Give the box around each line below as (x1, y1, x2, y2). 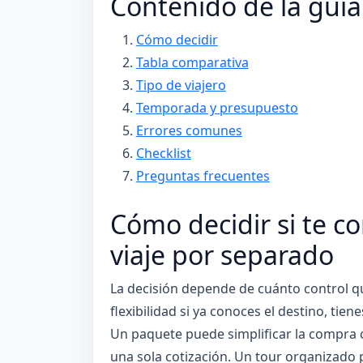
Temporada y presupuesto (135, 99, 298, 117)
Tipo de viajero (135, 76, 226, 95)
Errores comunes (135, 122, 242, 140)
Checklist (135, 144, 191, 163)
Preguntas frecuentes (135, 167, 270, 186)
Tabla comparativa (135, 53, 249, 72)
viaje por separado (109, 237, 334, 273)
